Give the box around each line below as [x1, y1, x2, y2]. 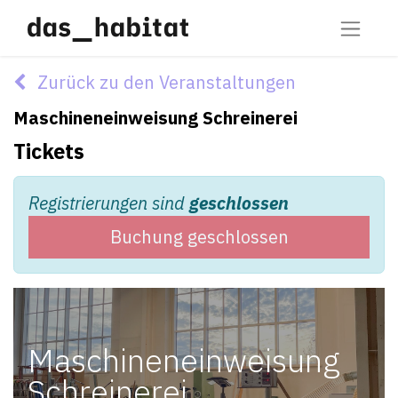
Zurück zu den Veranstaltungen [33, 69, 296, 94]
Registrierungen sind [28, 190, 189, 215]
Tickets [13, 137, 84, 164]
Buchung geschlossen [109, 224, 289, 249]
